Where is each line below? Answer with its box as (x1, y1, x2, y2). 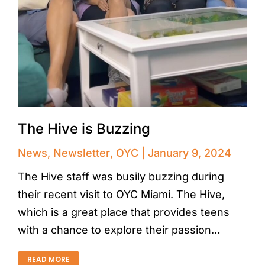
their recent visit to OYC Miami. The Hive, (18, 188, 225, 201)
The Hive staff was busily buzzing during (18, 170, 224, 183)
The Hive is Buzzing (18, 120, 150, 137)
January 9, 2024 (148, 147, 231, 159)
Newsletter (53, 147, 110, 159)
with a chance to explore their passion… (18, 224, 221, 236)
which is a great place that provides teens (18, 206, 230, 218)
